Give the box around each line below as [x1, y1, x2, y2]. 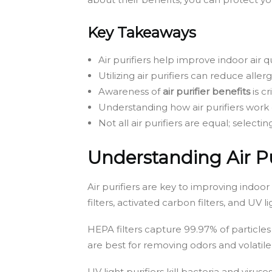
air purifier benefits [163, 85, 250, 97]
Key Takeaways [87, 23, 196, 41]
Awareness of [98, 85, 163, 97]
